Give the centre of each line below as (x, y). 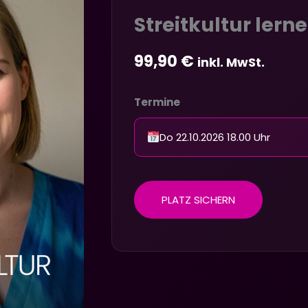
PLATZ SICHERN (198, 199)
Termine (157, 102)
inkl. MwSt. (231, 62)
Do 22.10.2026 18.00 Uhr (215, 137)
